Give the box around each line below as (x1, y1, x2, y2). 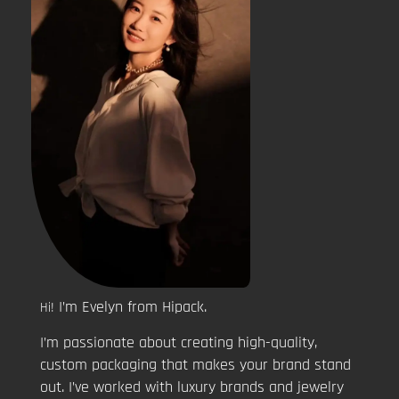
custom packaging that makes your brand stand (40, 354, 351, 376)
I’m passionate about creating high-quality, (40, 332, 317, 354)
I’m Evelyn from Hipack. (54, 297, 211, 318)
